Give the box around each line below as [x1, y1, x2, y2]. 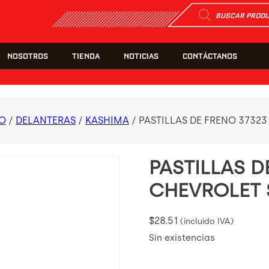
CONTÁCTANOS [183, 51, 237, 61]
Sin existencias [149, 232, 215, 243]
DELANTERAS [16, 115, 76, 127]
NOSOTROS [7, 51, 48, 61]
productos [191, 20, 241, 32]
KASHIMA [85, 115, 129, 127]
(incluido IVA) [180, 216, 234, 226]
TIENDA [72, 51, 100, 61]
